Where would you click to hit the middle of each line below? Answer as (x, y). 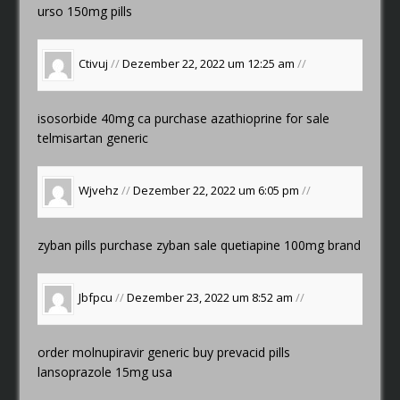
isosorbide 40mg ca (96, 118)
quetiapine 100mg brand (289, 245)
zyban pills (69, 245)
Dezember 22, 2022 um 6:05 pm (218, 191)
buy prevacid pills (242, 352)
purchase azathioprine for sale (242, 118)
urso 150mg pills (85, 11)
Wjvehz (99, 191)
